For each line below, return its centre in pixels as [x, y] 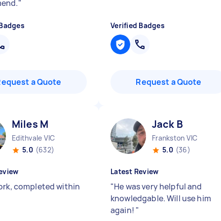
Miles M [30, 124]
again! [123, 210]
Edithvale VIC [34, 138]
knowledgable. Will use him [161, 198]
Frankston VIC [175, 138]
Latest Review [135, 171]
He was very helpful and [158, 186]
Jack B [167, 124]
